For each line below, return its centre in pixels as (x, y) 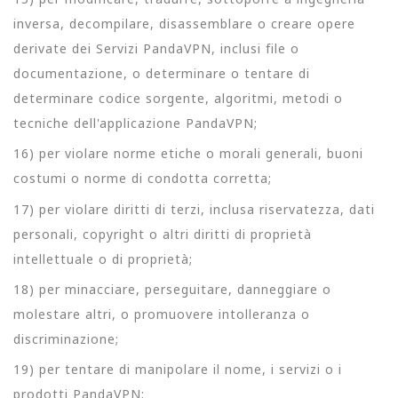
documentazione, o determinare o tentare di (162, 73)
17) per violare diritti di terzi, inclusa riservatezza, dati (194, 209)
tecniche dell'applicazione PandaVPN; (135, 123)
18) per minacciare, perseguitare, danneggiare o (172, 289)
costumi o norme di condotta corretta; (143, 179)
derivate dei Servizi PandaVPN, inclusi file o (156, 48)
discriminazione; (66, 338)
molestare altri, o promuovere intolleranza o (162, 314)
